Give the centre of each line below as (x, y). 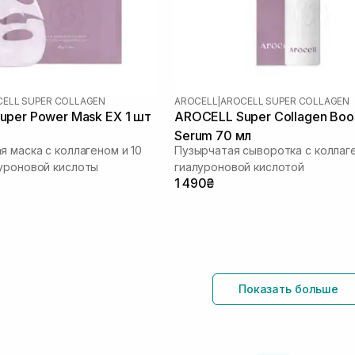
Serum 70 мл (213, 135)
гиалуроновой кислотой (240, 166)
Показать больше (288, 288)
